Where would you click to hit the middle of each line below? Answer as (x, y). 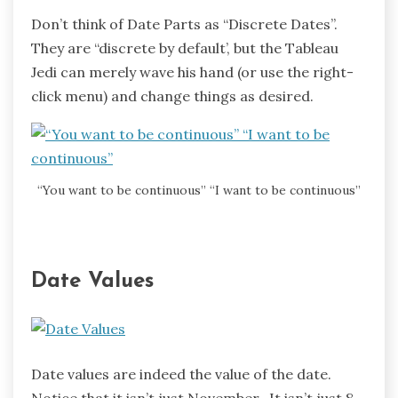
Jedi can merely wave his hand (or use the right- (192, 72)
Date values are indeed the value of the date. (183, 374)
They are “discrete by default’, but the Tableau (185, 48)
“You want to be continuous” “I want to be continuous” (199, 191)
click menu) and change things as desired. (172, 96)
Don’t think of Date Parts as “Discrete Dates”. (186, 24)
